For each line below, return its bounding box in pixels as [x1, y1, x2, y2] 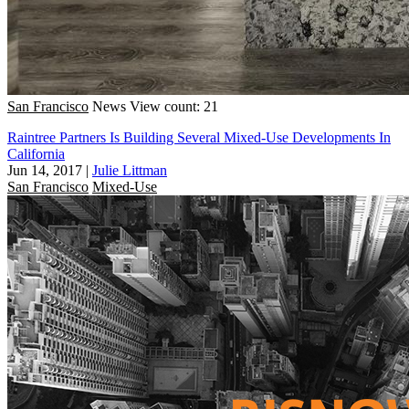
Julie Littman [92, 162, 167, 178]
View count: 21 [130, 98, 218, 114]
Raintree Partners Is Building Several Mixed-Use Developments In [7, 129, 391, 145]
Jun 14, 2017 [7, 162, 82, 178]
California [7, 145, 65, 162]
